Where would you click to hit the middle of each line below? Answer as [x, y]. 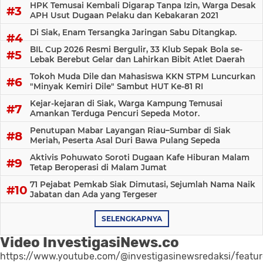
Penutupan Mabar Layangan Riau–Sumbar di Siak [130, 131]
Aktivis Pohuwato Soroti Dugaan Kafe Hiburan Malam [140, 158]
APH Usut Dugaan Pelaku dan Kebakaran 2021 [124, 16]
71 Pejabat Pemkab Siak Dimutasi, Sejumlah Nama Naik [143, 185]
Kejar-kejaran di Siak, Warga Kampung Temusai [126, 104]
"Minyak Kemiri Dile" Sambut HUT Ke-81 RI [117, 87]
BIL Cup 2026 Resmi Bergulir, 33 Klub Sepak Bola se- [136, 50]
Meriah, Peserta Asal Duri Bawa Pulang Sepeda [125, 141]
